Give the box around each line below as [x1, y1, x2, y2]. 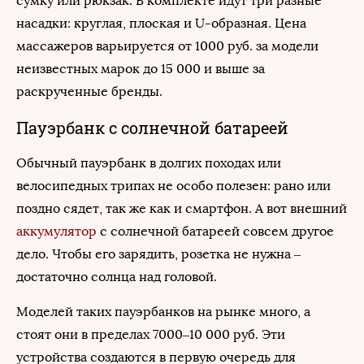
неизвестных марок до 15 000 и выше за [16, 61, 265, 76]
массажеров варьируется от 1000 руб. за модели [16, 38, 318, 54]
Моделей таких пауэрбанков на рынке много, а [16, 304, 310, 319]
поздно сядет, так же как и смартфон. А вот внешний [16, 201, 347, 216]
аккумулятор [16, 223, 97, 239]
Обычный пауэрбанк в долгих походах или [16, 155, 281, 171]
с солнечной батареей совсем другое [97, 223, 334, 239]
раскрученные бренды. [16, 84, 162, 99]
